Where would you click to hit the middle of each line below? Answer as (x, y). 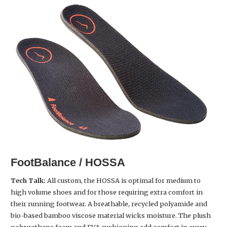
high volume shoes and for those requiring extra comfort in (107, 192)
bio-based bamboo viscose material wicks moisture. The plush (111, 216)
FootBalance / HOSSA (68, 163)
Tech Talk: (29, 181)
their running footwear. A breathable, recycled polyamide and (109, 204)
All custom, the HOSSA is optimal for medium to (124, 181)
